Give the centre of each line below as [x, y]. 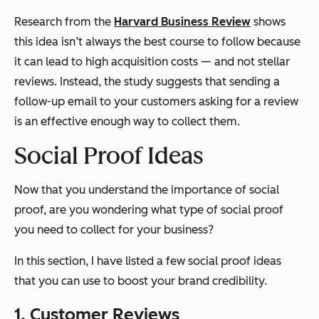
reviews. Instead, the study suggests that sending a [147, 81]
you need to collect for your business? [114, 229]
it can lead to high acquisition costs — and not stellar [152, 61]
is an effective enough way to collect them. [127, 121]
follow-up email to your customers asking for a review [156, 101]
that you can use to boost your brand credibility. [141, 281]
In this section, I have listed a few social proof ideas [148, 261]
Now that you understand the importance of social [147, 189]
